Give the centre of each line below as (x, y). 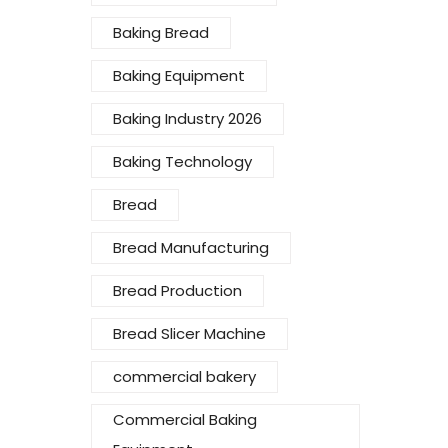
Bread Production (177, 291)
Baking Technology (182, 162)
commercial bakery (184, 377)
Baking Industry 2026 (187, 119)
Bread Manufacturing (191, 248)
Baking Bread (161, 33)
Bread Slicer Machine (189, 334)
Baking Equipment (179, 76)
